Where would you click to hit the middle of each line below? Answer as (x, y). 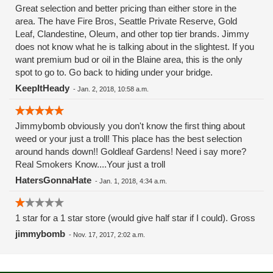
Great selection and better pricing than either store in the (126, 8)
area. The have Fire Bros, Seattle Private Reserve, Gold (126, 21)
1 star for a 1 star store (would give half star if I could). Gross (135, 218)
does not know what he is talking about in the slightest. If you (135, 47)
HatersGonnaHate (53, 180)
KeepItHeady (42, 88)
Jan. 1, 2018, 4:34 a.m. (133, 181)
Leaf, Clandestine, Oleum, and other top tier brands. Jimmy (132, 34)
